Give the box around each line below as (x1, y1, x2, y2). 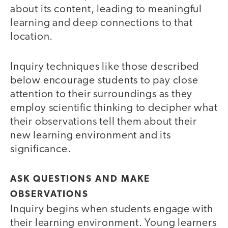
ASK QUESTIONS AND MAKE (10, 175, 150, 185)
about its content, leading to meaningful (10, 4, 202, 15)
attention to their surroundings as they (10, 89, 193, 100)
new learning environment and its (10, 130, 171, 141)
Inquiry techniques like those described (10, 61, 199, 72)
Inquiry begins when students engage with (10, 204, 213, 215)
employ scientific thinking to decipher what (10, 102, 218, 113)
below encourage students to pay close (10, 75, 198, 86)
